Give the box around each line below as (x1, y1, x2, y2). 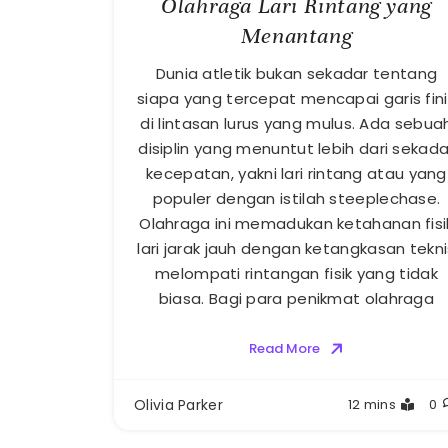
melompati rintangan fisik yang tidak (155, 263, 438, 285)
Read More (248, 339, 320, 359)
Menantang (240, 22, 353, 50)
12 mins (347, 395, 396, 415)
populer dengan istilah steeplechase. (152, 188, 441, 210)
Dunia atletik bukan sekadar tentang (155, 63, 438, 85)
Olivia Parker (134, 395, 223, 416)
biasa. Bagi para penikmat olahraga (158, 288, 435, 310)
